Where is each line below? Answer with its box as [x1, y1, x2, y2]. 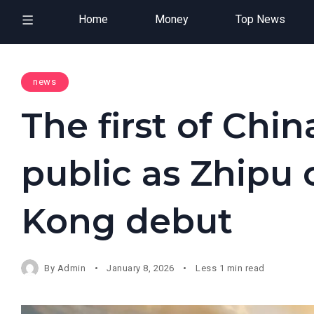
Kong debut [21, 200, 233, 242]
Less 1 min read [195, 262, 265, 273]
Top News [235, 13, 285, 26]
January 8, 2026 [107, 262, 175, 273]
